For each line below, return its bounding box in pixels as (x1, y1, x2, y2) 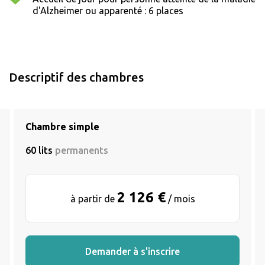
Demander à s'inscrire (85, 246, 180, 257)
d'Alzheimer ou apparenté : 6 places (33, 5, 183, 17)
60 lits (25, 145, 55, 156)
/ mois (165, 193, 195, 205)
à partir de (70, 193, 117, 205)
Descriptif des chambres (9, 70, 144, 85)
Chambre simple (25, 121, 99, 132)
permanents (55, 145, 108, 156)
